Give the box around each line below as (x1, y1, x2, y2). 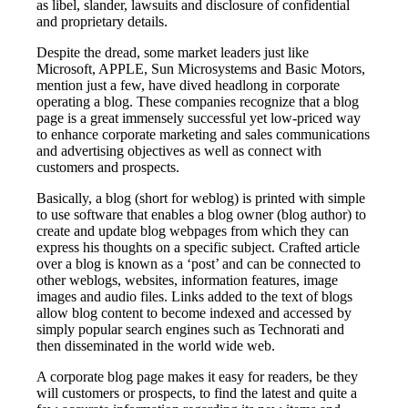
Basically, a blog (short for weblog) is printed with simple (36, 189, 366, 206)
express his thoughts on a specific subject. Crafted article (36, 239, 361, 255)
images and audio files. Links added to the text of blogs (36, 288, 353, 304)
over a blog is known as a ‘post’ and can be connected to (36, 255, 362, 271)
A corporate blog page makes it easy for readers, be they (36, 368, 359, 384)
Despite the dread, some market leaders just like (36, 44, 310, 60)
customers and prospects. (36, 158, 180, 175)
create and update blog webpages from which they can (36, 222, 350, 239)
